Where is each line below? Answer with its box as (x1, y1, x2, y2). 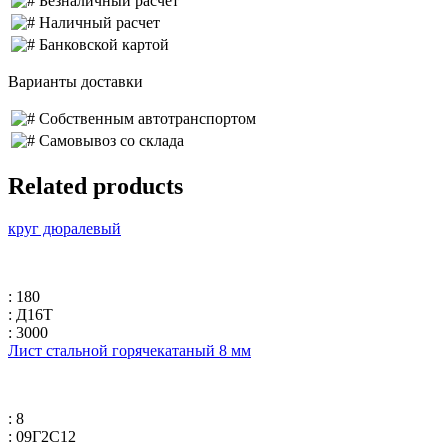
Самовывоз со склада (39, 131, 184, 149)
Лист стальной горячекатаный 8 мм (8, 341, 251, 359)
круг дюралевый (8, 219, 121, 237)
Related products (8, 172, 183, 199)
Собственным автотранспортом (39, 109, 256, 127)
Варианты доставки (8, 72, 143, 90)
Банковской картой (39, 35, 169, 53)
